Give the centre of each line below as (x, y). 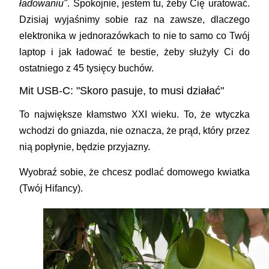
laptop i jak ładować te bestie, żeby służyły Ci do (134, 52)
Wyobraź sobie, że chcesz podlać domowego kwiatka (134, 172)
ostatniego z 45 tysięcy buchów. (87, 68)
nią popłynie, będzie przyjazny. (85, 147)
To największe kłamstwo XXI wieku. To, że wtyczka (134, 114)
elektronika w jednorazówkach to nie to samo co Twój (134, 35)
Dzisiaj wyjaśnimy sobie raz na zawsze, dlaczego (134, 19)
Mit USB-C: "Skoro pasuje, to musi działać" (122, 90)
